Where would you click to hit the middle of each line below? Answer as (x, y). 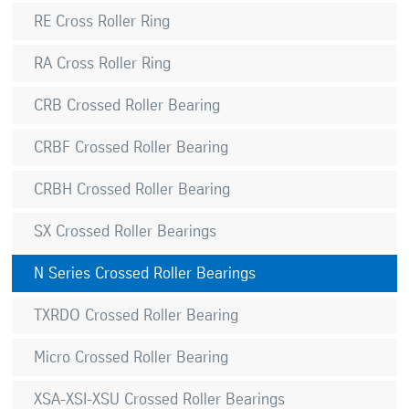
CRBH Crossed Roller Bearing (132, 189)
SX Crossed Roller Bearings (126, 231)
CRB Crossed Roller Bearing (127, 105)
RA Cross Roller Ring (103, 63)
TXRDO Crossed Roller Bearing (136, 315)
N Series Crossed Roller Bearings (145, 273)
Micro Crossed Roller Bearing (131, 357)
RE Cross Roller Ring (102, 21)
